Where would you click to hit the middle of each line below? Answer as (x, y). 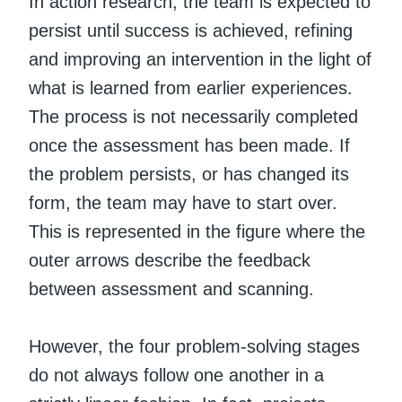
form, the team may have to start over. (183, 202)
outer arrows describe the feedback (170, 260)
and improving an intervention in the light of (200, 59)
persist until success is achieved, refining (191, 30)
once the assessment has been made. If (189, 145)
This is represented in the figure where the (197, 231)
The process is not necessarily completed (193, 116)
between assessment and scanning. (171, 288)
